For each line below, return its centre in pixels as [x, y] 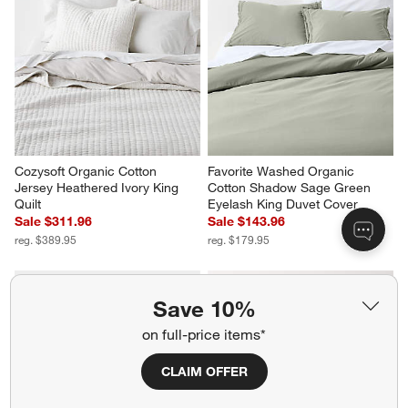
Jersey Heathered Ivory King [99, 188]
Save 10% [204, 309]
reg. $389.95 [46, 240]
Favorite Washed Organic [283, 172]
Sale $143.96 [246, 222]
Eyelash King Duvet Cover [283, 204]
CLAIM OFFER [204, 372]
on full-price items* [204, 334]
